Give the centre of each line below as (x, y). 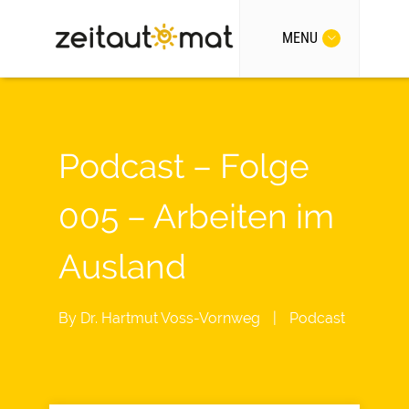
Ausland (122, 267)
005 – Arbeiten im (196, 216)
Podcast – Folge (184, 166)
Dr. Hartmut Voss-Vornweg (170, 318)
